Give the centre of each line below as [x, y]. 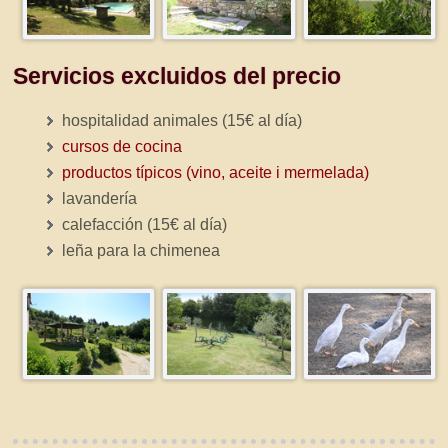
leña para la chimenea [141, 249]
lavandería [100, 197]
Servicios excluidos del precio [177, 75]
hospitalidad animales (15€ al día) [182, 119]
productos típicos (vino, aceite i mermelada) [216, 171]
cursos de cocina [122, 145]
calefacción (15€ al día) [145, 223]
